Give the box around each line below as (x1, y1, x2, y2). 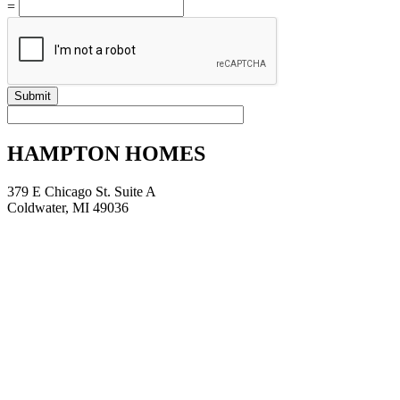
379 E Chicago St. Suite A (7, 184, 156, 199)
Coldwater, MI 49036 (7, 200, 129, 215)
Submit (14, 89, 51, 104)
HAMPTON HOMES (7, 142, 205, 166)
